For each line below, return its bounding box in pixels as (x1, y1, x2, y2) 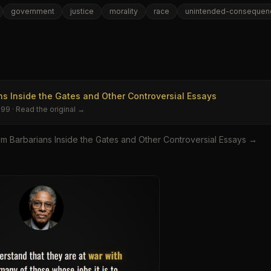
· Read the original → (10, 105, 85, 114)
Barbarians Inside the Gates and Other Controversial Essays (10, 134, 246, 145)
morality (109, 7, 138, 16)
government (11, 7, 54, 16)
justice (70, 7, 94, 16)
